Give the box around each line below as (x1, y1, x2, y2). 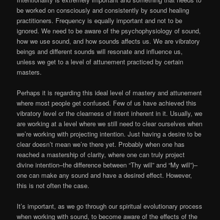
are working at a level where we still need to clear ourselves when (17, 118, 203, 128)
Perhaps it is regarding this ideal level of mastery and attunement (17, 87, 202, 97)
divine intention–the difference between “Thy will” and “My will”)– (17, 160, 198, 169)
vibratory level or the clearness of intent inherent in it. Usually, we (17, 108, 203, 118)
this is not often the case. (17, 180, 90, 190)
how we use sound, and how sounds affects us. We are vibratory (17, 36, 200, 46)
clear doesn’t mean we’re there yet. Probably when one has (17, 139, 185, 149)
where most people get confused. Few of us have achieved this (17, 98, 197, 108)
